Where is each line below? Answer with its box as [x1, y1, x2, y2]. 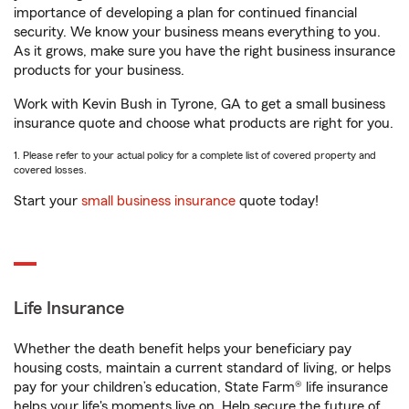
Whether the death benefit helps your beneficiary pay [14, 341, 351, 356]
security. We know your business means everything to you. [14, 25, 381, 39]
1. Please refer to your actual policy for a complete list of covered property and [14, 150, 376, 161]
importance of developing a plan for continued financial [14, 5, 357, 20]
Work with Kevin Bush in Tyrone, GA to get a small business [14, 97, 385, 111]
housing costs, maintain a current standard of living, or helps [14, 361, 391, 375]
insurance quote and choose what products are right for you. [14, 116, 393, 131]
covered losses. [14, 164, 87, 175]
